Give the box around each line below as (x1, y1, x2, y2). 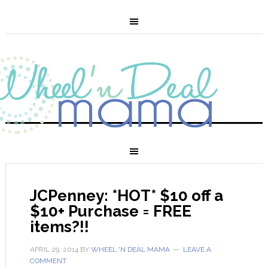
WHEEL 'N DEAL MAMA (90, 245, 170, 254)
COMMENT (29, 257, 66, 265)
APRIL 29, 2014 (29, 245, 78, 254)
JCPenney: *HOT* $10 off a (29, 187, 223, 205)
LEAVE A (182, 245, 211, 254)
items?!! (29, 218, 89, 236)
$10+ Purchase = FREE (29, 202, 191, 220)
